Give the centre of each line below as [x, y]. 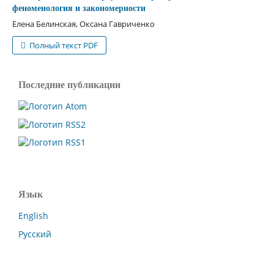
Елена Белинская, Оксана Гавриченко [83, 24]
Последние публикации [69, 84]
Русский [35, 234]
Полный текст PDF [63, 45]
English [33, 216]
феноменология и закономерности [79, 8]
